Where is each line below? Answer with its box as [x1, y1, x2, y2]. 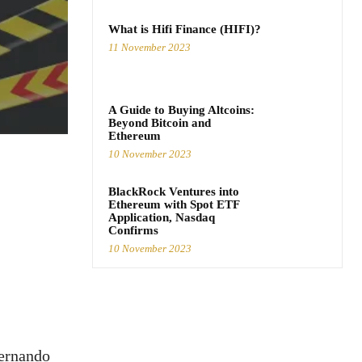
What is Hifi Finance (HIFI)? [108, 23, 261, 36]
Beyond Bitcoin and [108, 116, 211, 130]
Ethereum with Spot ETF [108, 198, 240, 212]
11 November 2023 [108, 41, 191, 54]
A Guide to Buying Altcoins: [108, 103, 255, 117]
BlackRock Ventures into [108, 185, 239, 199]
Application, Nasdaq [108, 211, 215, 225]
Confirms [108, 224, 158, 238]
